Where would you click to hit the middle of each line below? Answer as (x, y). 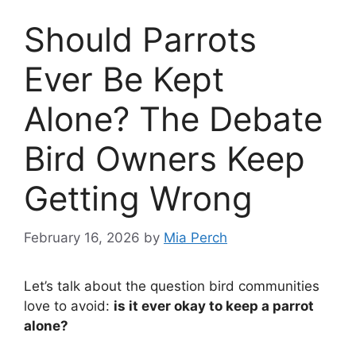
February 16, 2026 (82, 237)
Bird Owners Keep (164, 159)
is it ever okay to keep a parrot (214, 306)
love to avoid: (69, 306)
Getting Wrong (138, 199)
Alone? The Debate (173, 119)
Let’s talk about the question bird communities (172, 286)
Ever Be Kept (124, 79)
